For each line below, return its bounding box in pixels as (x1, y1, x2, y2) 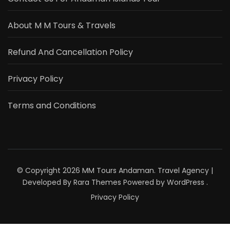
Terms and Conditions (8, 99, 96, 111)
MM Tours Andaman (82, 165, 154, 176)
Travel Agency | (158, 165, 213, 176)
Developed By (22, 177, 73, 187)
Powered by (121, 177, 167, 187)
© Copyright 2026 (17, 165, 82, 176)
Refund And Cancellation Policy (8, 46, 133, 58)
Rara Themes (73, 177, 121, 187)
